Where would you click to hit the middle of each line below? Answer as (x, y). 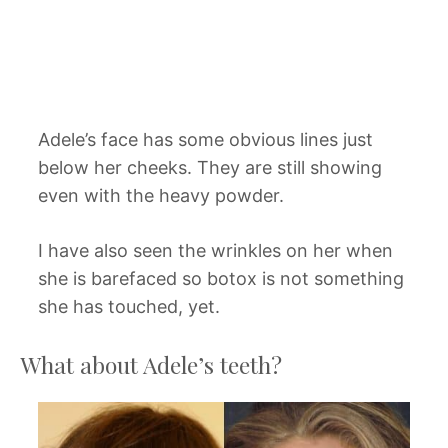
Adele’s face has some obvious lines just (205, 139)
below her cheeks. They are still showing (210, 167)
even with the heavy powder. (161, 195)
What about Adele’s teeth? (151, 364)
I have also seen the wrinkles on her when (215, 250)
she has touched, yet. (129, 306)
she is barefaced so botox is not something (221, 278)
